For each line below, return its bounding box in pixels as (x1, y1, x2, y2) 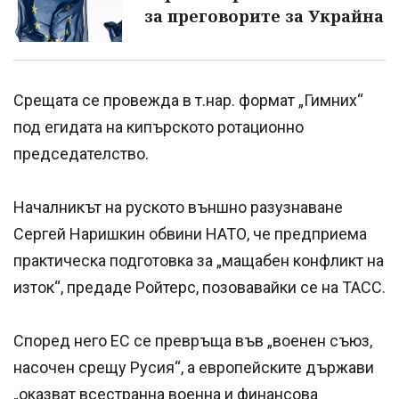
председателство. (13, 144, 149, 164)
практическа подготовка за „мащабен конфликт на (13, 251, 384, 271)
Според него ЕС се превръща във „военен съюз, (13, 331, 372, 351)
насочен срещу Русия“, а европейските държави (13, 358, 374, 378)
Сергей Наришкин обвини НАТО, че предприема (13, 224, 367, 244)
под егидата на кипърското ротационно (13, 118, 304, 137)
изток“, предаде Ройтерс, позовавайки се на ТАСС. (13, 278, 386, 297)
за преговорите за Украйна (144, 5, 384, 28)
